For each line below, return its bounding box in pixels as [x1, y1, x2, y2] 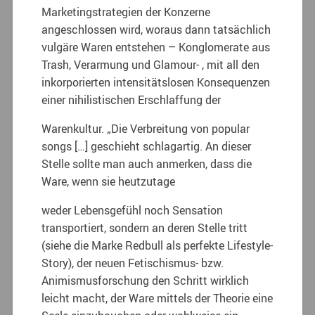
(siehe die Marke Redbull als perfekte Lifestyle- [41, 237, 274, 253]
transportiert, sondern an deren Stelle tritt [41, 219, 248, 236]
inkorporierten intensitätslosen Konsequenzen [41, 74, 271, 90]
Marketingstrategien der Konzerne [41, 4, 211, 20]
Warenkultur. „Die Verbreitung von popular [41, 120, 250, 136]
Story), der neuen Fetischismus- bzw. [41, 255, 224, 271]
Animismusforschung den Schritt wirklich [41, 272, 250, 288]
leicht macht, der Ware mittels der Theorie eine [41, 290, 274, 306]
